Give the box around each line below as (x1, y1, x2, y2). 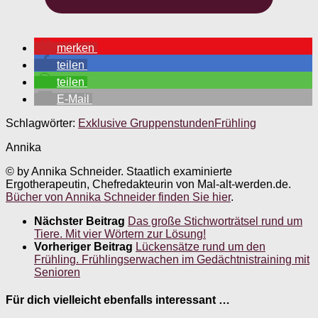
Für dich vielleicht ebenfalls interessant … (6, 294, 230, 307)
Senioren (34, 265, 80, 278)
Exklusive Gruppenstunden (78, 116, 214, 129)
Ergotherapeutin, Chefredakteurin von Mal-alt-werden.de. (6, 177, 291, 190)
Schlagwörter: (6, 116, 75, 129)
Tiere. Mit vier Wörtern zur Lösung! (34, 227, 206, 240)
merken (57, 41, 94, 54)
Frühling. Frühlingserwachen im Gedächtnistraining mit (34, 253, 309, 265)
